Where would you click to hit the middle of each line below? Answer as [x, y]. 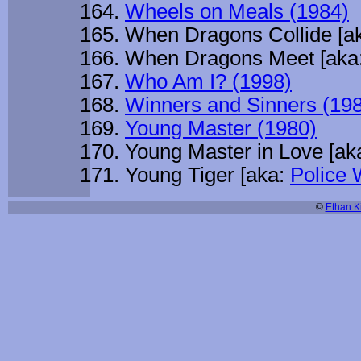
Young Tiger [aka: [207, 175]
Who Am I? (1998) [208, 82]
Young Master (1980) [221, 129]
